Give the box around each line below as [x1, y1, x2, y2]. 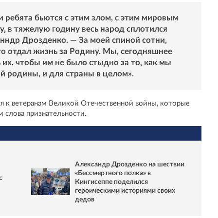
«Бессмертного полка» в [75, 169, 151, 177]
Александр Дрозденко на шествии [75, 161, 184, 168]
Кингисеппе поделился [75, 178, 148, 185]
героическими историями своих [75, 187, 175, 194]
